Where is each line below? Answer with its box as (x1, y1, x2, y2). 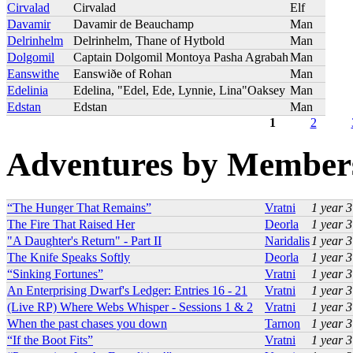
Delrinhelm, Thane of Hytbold (73, 33, 225, 47)
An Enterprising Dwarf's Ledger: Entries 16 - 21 (7, 284, 247, 298)
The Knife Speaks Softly (7, 251, 130, 265)
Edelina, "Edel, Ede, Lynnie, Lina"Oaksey (73, 83, 285, 97)
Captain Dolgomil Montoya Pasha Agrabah (73, 50, 288, 64)
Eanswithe (7, 66, 59, 80)
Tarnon (265, 317, 300, 331)
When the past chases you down (7, 317, 167, 331)
